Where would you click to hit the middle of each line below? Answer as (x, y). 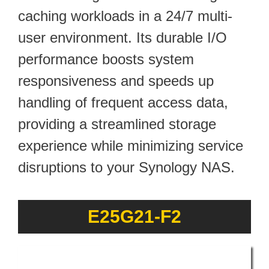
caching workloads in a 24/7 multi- (125, 16)
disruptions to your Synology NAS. (126, 167)
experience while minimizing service (131, 145)
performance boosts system (106, 59)
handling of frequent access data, (123, 102)
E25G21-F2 (134, 216)
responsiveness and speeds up (116, 80)
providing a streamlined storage (117, 124)
